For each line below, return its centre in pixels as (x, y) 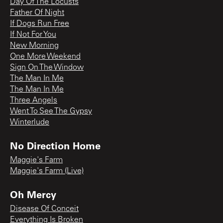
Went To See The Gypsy (51, 111)
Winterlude (30, 122)
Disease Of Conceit (44, 209)
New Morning (34, 46)
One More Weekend (45, 56)
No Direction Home (55, 145)
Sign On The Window (47, 67)
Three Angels (34, 100)
